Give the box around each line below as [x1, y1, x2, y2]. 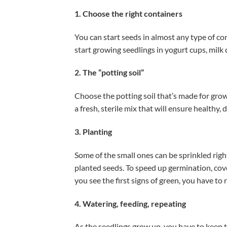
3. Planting [74, 127, 112, 137]
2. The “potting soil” [74, 67, 144, 78]
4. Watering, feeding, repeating [74, 198, 186, 208]
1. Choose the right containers [74, 8, 182, 18]
